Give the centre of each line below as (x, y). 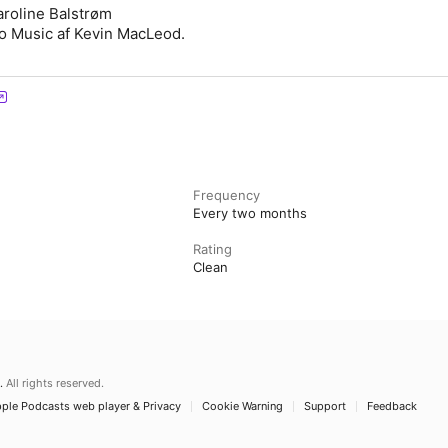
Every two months (250, 213)
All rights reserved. (55, 383)
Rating (213, 249)
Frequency (227, 195)
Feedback (392, 406)
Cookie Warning (242, 406)
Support (325, 406)
